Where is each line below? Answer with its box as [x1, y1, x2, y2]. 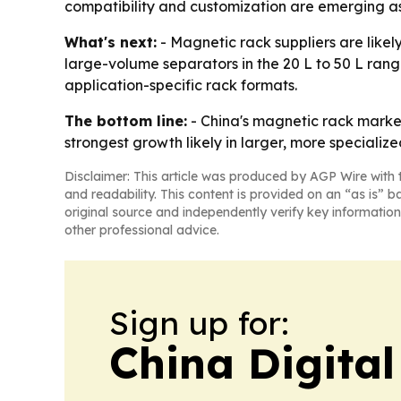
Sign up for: [109, 303, 289, 344]
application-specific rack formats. [64, 76, 297, 95]
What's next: [64, 33, 157, 52]
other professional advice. [64, 222, 219, 239]
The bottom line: [64, 112, 187, 131]
